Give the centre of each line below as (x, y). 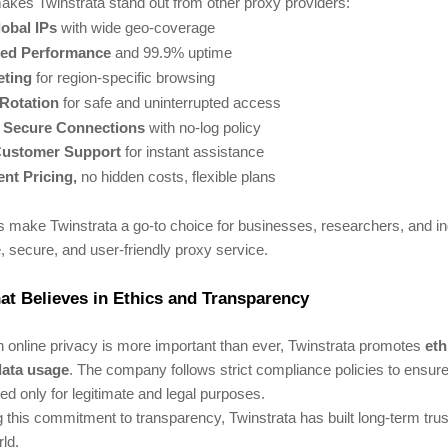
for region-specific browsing (123, 78)
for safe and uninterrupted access (170, 103)
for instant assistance (192, 152)
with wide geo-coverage (136, 28)
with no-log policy (203, 128)
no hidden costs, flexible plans (176, 177)
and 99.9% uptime (171, 53)
